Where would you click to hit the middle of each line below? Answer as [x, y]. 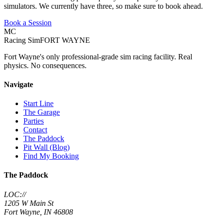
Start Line [38, 104]
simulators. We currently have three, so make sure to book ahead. [103, 6]
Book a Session [28, 22]
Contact [35, 130]
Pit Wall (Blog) [46, 147]
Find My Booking [51, 156]
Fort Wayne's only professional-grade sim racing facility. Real [98, 56]
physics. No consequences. [45, 65]
